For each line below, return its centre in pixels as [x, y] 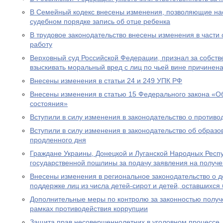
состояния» [49, 104]
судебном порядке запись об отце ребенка [100, 21]
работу [41, 44]
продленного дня [58, 140]
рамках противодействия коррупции [89, 209]
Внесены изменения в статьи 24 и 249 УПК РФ [106, 81]
